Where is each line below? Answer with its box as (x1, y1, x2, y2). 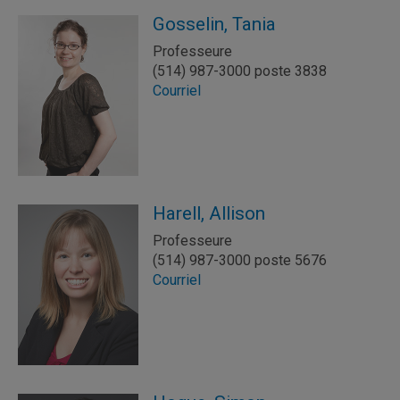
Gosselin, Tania (153, 13, 276, 35)
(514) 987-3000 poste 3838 (153, 62, 327, 79)
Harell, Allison (153, 203, 265, 224)
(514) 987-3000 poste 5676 (153, 252, 327, 269)
